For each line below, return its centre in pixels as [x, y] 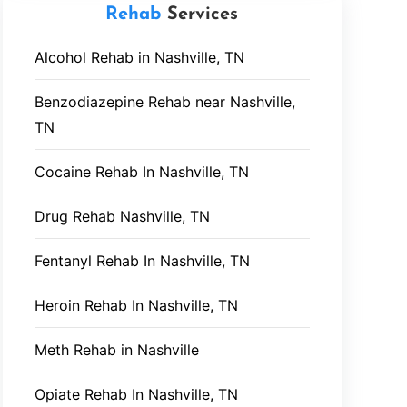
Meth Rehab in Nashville [116, 350]
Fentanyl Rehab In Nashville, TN [142, 261]
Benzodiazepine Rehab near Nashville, [164, 102]
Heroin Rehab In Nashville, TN [136, 305]
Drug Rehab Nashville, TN [122, 216]
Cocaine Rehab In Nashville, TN [141, 172]
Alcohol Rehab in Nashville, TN [139, 57]
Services [200, 15]
